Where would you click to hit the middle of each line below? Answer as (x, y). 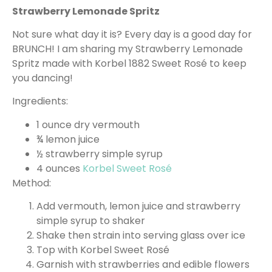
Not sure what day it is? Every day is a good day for (132, 35)
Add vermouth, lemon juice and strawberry (138, 206)
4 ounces (59, 168)
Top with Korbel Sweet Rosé (103, 250)
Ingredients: (40, 101)
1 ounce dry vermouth (88, 124)
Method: (32, 183)
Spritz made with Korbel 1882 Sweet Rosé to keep (129, 64)
